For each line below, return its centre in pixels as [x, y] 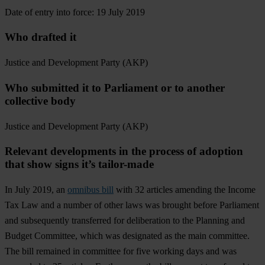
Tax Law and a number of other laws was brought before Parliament [132, 205]
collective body [40, 101]
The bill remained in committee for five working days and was [121, 251]
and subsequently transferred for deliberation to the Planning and [125, 221]
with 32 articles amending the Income [185, 190]
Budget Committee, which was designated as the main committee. [127, 236]
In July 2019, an [36, 190]
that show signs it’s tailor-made [81, 164]
